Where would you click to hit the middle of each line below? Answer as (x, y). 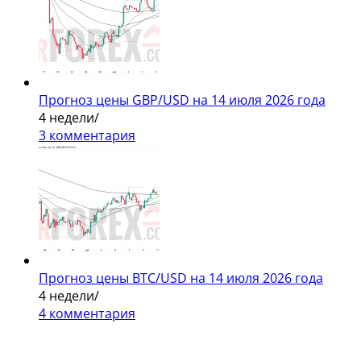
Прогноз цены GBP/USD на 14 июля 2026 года (182, 100)
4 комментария (87, 313)
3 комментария (87, 135)
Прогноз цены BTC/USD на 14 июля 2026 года (181, 278)
